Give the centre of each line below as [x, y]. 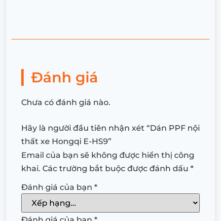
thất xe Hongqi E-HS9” [66, 141]
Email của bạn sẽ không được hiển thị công [108, 155]
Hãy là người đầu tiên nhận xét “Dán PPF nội [110, 128]
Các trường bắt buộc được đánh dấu [116, 168]
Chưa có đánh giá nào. [66, 102]
